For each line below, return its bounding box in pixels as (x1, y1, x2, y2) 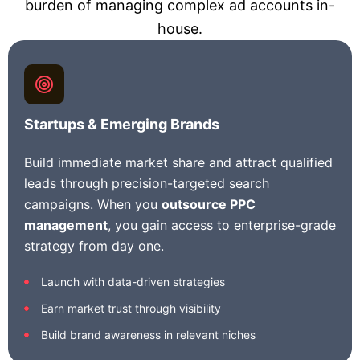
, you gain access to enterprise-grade (108, 217, 336, 233)
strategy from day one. (24, 238, 164, 254)
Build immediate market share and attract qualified (24, 154, 333, 170)
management (24, 217, 108, 233)
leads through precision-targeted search (24, 175, 269, 191)
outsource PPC (162, 196, 256, 212)
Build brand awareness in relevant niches (41, 328, 256, 342)
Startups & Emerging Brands (24, 116, 219, 133)
